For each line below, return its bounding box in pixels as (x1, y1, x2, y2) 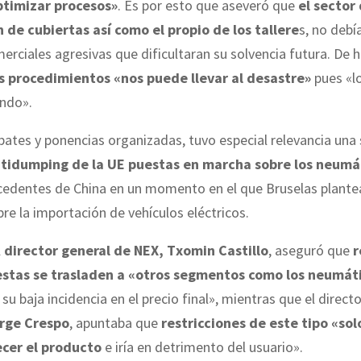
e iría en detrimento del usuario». (102, 337, 303, 356)
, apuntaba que (69, 313, 161, 332)
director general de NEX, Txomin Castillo (4, 240, 268, 259)
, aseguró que (268, 240, 353, 259)
